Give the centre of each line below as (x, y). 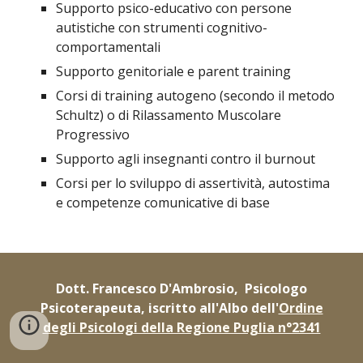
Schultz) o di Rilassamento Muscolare (169, 115)
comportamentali (109, 47)
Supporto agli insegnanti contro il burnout (186, 159)
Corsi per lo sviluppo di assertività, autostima (193, 183)
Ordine (301, 308)
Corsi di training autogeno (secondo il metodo (196, 96)
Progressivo (93, 135)
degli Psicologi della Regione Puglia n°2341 (181, 327)
